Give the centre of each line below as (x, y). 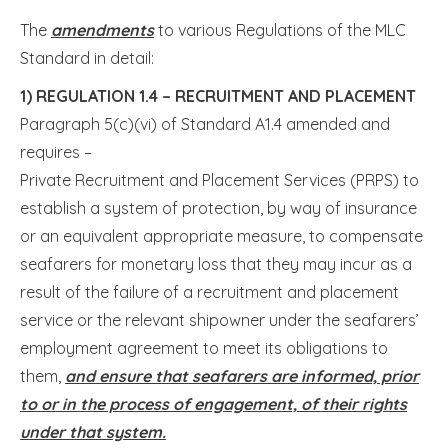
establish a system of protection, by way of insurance (218, 207)
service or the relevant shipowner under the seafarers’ (219, 319)
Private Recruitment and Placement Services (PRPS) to (219, 179)
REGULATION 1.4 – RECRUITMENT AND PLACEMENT (226, 95)
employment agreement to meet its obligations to (204, 347)
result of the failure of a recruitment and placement (209, 291)
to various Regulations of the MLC (280, 29)
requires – (56, 151)
